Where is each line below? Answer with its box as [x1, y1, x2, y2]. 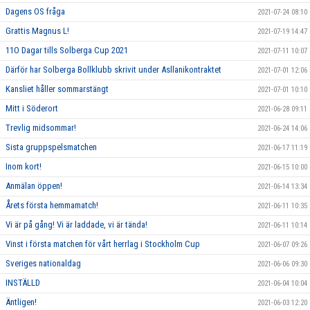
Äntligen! [6, 296, 37, 307]
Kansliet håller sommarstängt [6, 83, 109, 94]
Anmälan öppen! [6, 180, 62, 191]
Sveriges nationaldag [6, 257, 81, 268]
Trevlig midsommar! [6, 122, 76, 133]
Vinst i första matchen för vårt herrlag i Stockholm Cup [6, 238, 200, 249]
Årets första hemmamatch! [6, 199, 98, 210]
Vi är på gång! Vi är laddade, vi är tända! [6, 219, 147, 230]
